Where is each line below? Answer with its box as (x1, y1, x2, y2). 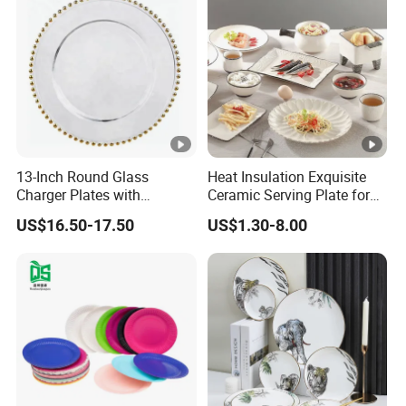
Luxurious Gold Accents (16, 203, 169, 224)
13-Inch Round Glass (16, 167, 150, 188)
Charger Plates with (16, 185, 141, 206)
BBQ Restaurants (207, 203, 316, 224)
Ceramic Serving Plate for (207, 185, 370, 206)
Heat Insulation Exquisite (207, 167, 366, 188)
